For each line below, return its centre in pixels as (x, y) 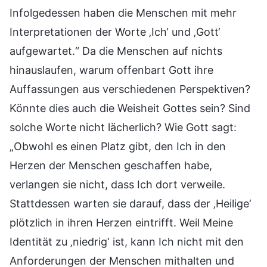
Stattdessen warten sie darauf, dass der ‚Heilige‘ (131, 203)
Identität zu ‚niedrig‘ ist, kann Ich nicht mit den (127, 241)
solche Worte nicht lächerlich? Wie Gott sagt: (123, 127)
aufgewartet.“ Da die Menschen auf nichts (116, 51)
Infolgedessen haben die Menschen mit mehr (123, 13)
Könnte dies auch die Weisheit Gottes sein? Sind (130, 108)
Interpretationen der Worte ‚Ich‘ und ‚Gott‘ (115, 32)
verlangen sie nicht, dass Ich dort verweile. (117, 184)
